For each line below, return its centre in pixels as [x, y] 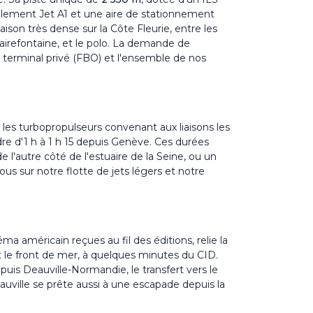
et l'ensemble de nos [154, 58]
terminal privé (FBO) [52, 58]
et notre [183, 171]
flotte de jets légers [114, 171]
